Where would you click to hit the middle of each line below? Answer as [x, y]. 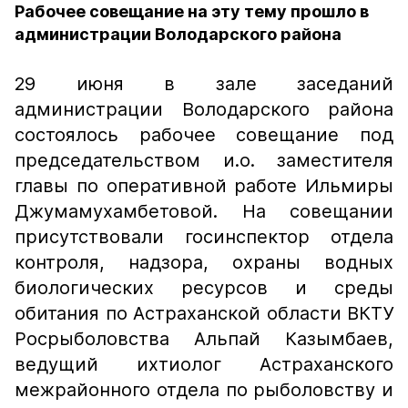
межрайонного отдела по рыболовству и [204, 390]
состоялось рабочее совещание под [204, 135]
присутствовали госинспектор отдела [204, 237]
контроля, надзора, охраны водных [204, 262]
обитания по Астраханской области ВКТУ [204, 313]
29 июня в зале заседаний [204, 84]
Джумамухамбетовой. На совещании [204, 211]
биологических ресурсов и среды [204, 288]
